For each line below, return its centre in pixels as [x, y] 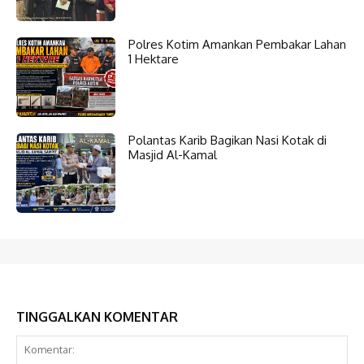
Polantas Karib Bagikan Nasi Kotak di [228, 140]
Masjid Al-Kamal [173, 154]
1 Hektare [154, 58]
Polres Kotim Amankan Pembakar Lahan [238, 44]
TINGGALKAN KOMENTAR [97, 316]
